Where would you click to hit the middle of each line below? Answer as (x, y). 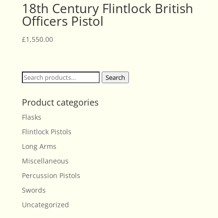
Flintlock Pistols (46, 132)
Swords (34, 190)
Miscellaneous (45, 161)
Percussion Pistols (51, 175)
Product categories (60, 102)
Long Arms (39, 146)
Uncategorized (45, 205)
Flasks (31, 117)
